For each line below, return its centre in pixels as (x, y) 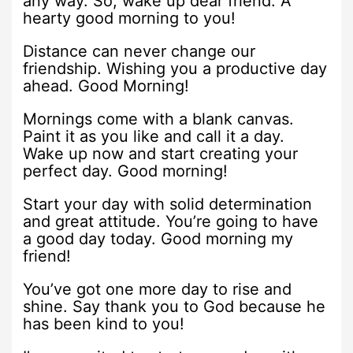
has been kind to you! (104, 323)
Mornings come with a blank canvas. (159, 119)
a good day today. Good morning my (158, 238)
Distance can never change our (139, 51)
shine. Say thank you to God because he (175, 306)
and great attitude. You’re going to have (171, 221)
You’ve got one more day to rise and (158, 289)
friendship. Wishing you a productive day (175, 68)
